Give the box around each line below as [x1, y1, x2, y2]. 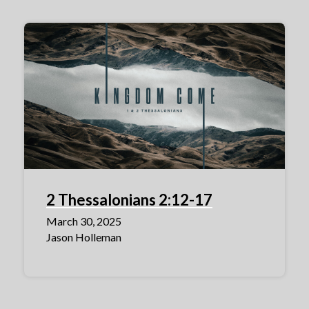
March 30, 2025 [46, 215, 121, 228]
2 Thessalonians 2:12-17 [46, 190, 212, 210]
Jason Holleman [46, 230, 121, 244]
